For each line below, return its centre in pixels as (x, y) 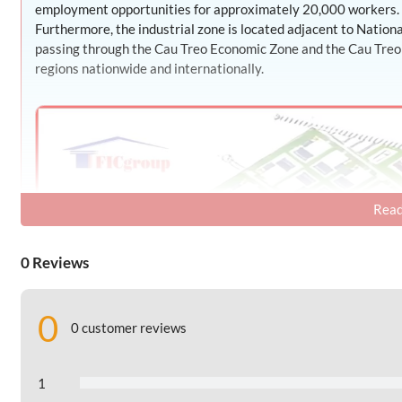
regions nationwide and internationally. (149, 68)
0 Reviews (55, 263)
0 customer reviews (129, 328)
